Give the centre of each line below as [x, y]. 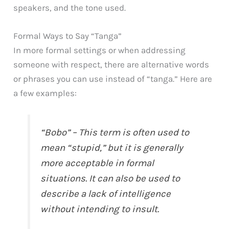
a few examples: [45, 93]
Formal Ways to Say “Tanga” [68, 36]
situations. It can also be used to [110, 178]
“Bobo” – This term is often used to [115, 132]
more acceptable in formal [97, 163]
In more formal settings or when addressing [100, 50]
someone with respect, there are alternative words [111, 64]
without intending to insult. [100, 209]
